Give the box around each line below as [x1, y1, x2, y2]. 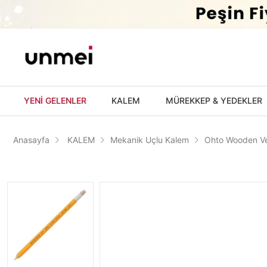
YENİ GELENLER [24, 95, 86, 105]
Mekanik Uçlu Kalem [110, 135, 189, 145]
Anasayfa [13, 135, 49, 145]
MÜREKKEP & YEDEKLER [165, 95, 262, 105]
